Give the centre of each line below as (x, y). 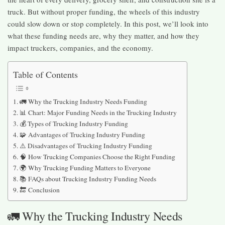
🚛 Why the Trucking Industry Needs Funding (83, 101)
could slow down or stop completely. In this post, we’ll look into (108, 24)
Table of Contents (45, 74)
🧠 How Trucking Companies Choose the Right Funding (97, 156)
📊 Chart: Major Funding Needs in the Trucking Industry (98, 112)
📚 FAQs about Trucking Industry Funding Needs (88, 179)
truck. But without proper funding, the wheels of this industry (104, 12)
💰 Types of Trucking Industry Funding (74, 123)
